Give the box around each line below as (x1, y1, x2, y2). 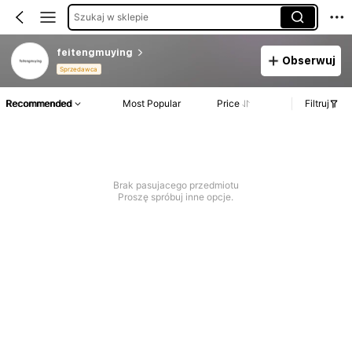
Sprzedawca (60, 65, 98, 74)
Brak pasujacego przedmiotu (112, 179, 239, 192)
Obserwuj (281, 53, 335, 67)
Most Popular (123, 97, 181, 110)
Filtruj (305, 97, 329, 110)
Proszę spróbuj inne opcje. (118, 191, 234, 203)
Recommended (5, 97, 71, 110)
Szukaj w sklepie (73, 10, 148, 23)
